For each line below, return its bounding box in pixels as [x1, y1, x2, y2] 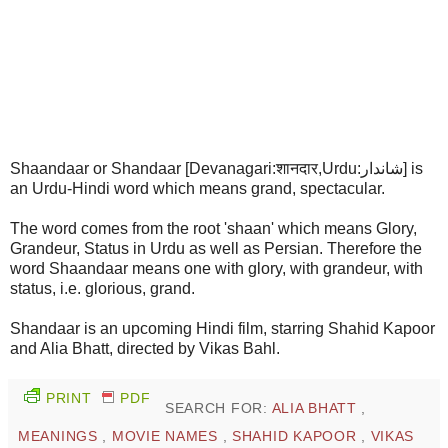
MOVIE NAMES [111, 428, 223, 445]
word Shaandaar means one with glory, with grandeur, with [10, 260, 423, 278]
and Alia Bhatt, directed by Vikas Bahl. [10, 340, 280, 358]
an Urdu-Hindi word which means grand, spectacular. [10, 180, 385, 198]
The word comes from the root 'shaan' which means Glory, [10, 220, 417, 238]
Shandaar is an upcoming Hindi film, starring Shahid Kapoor [10, 320, 435, 338]
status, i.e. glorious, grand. [10, 280, 195, 298]
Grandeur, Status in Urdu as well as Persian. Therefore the [10, 240, 422, 258]
